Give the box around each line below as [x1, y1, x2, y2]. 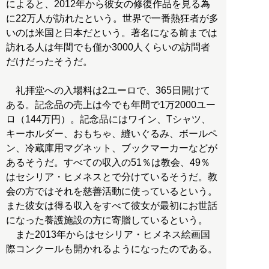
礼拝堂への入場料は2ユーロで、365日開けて [6, 85, 210, 96]
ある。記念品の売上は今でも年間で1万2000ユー [6, 100, 216, 110]
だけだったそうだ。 [6, 56, 92, 67]
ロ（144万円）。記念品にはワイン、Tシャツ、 [6, 114, 211, 125]
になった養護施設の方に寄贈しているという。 [6, 215, 208, 226]
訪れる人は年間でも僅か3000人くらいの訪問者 [6, 42, 210, 53]
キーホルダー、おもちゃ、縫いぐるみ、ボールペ [6, 128, 217, 139]
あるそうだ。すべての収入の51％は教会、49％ [6, 157, 210, 168]
